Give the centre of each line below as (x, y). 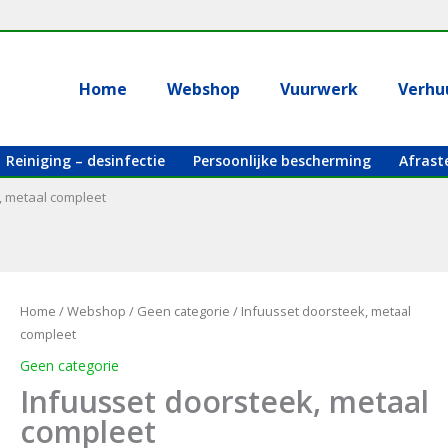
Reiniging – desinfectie (85, 160)
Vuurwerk (319, 89)
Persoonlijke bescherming (281, 160)
